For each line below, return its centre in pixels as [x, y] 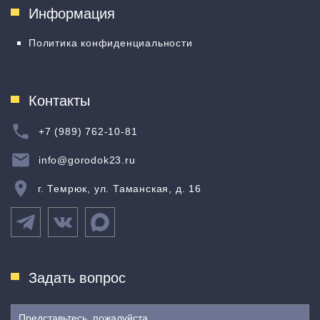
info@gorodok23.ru [87, 160]
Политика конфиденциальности [111, 43]
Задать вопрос [77, 278]
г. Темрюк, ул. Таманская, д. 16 [120, 189]
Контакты [59, 101]
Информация [72, 14]
